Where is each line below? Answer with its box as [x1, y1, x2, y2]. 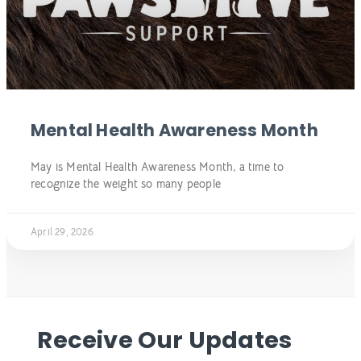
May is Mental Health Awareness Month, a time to [31, 160, 284, 175]
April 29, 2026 [31, 226, 93, 239]
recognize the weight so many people [31, 176, 221, 192]
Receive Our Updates [37, 324, 293, 357]
